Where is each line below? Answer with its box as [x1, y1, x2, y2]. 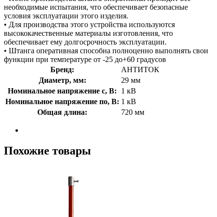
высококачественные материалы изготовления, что [4, 29, 173, 37]
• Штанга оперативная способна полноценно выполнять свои [4, 46, 208, 55]
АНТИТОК [121, 65, 159, 74]
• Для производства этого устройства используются [4, 20, 175, 29]
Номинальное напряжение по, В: [5, 97, 119, 106]
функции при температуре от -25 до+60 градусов [4, 55, 166, 63]
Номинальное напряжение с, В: [8, 86, 117, 95]
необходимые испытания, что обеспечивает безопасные [4, 2, 188, 11]
